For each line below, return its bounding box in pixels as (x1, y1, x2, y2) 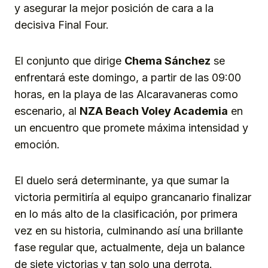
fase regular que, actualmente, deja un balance (14, 240, 245, 254)
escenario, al (14, 104, 80, 117)
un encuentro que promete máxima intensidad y (14, 121, 248, 134)
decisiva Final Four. (14, 18, 109, 31)
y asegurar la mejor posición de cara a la (14, 1, 214, 14)
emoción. (14, 138, 60, 151)
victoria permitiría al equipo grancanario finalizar (14, 190, 251, 203)
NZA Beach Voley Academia (80, 104, 228, 117)
